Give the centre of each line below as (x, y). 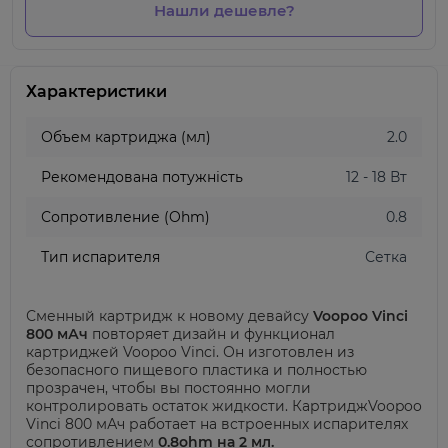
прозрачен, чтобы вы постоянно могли (168, 388)
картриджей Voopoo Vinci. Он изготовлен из (190, 352)
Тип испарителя (100, 257)
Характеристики (96, 91)
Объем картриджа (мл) (126, 137)
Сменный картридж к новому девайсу (167, 316)
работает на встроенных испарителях (266, 424)
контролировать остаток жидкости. (159, 406)
